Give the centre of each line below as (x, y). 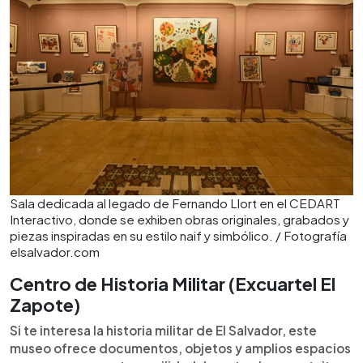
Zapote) (45, 305)
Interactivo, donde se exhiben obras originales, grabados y (179, 219)
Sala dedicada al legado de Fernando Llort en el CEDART (175, 203)
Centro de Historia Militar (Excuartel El (173, 284)
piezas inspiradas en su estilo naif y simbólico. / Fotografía (178, 235)
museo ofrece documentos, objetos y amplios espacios (180, 348)
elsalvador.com (55, 252)
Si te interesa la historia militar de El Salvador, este (163, 330)
